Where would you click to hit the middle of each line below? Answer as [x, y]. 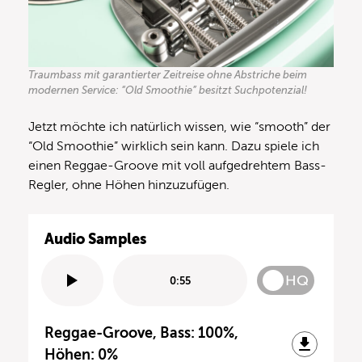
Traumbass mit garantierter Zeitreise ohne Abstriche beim [168, 75]
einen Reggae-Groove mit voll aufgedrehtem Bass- [177, 166]
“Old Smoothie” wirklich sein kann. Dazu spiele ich [174, 147]
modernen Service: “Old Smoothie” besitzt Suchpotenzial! [168, 90]
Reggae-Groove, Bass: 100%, [141, 333]
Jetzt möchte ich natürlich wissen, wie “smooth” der [179, 127]
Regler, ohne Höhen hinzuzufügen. [129, 185]
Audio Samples [95, 239]
